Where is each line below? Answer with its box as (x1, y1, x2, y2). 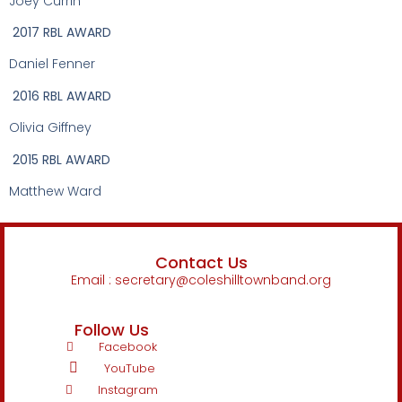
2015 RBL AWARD (13, 150, 110, 169)
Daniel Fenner (9, 55, 95, 74)
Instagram (97, 380, 158, 398)
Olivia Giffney (9, 118, 92, 137)
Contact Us (154, 251, 248, 275)
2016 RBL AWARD (13, 86, 111, 105)
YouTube (103, 359, 155, 377)
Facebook (98, 337, 157, 355)
